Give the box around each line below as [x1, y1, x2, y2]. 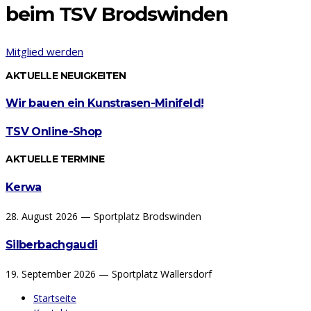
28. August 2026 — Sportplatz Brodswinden [6, 209, 201, 223]
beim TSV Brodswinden [6, 2, 228, 26]
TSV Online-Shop [6, 125, 102, 139]
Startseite [33, 292, 76, 305]
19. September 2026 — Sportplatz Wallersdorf [6, 267, 212, 281]
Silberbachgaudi [6, 238, 98, 252]
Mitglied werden [6, 44, 83, 58]
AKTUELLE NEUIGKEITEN [6, 69, 126, 82]
